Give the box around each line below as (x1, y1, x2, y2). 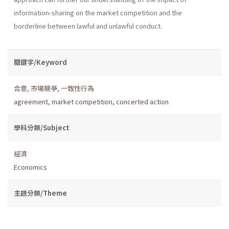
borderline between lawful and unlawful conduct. (14, 20, 162, 31)
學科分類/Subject (14, 122, 70, 132)
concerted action (116, 96, 169, 106)
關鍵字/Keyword (14, 57, 67, 67)
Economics (14, 162, 47, 172)
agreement (14, 96, 48, 106)
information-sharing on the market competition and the (14, 7, 182, 17)
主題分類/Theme (14, 188, 67, 198)
